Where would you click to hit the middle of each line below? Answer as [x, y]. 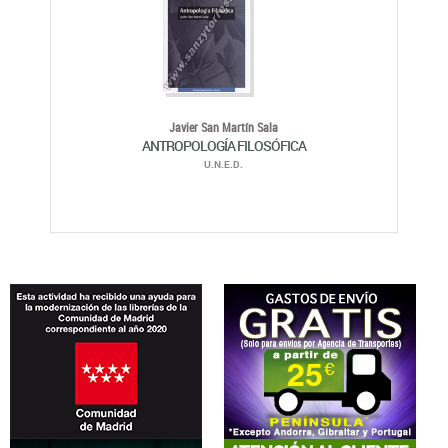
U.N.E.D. [224, 164]
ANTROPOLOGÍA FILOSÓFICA [223, 146]
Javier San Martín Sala [224, 127]
